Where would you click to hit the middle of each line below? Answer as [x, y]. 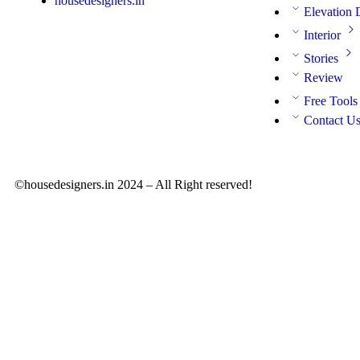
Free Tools [331, 100]
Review [323, 77]
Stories [321, 58]
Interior [322, 35]
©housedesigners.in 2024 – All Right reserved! [133, 184]
